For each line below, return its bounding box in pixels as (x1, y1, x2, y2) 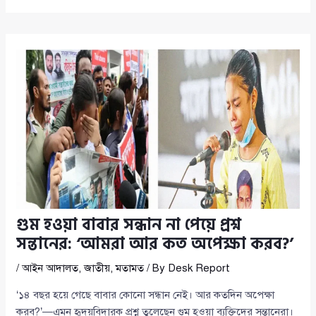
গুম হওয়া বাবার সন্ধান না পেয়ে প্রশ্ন (16, 212, 242, 239)
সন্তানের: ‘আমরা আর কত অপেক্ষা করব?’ (16, 231, 294, 258)
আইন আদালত (22, 262, 79, 275)
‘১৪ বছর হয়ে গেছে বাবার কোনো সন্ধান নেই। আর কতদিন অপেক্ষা (16, 288, 275, 302)
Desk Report (168, 262, 231, 275)
